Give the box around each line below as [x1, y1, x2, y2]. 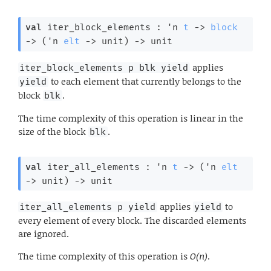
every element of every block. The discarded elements [18, 214, 246, 227]
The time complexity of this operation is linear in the [18, 111, 243, 125]
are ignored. [18, 227, 69, 241]
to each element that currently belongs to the [48, 74, 241, 88]
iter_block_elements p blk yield [19, 62, 189, 73]
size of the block [18, 124, 88, 138]
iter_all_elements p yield [19, 201, 156, 213]
